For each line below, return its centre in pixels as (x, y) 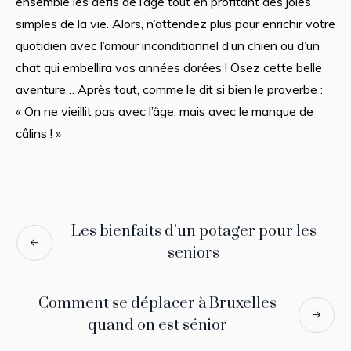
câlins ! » (38, 133)
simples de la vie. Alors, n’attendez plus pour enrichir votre (175, 23)
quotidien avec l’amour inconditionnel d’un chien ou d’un (167, 45)
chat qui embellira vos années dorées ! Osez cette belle (168, 67)
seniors (194, 253)
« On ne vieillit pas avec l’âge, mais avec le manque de (164, 111)
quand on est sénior (157, 325)
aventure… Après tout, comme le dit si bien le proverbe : (169, 89)
